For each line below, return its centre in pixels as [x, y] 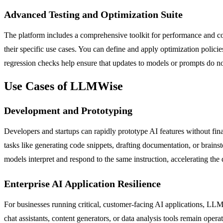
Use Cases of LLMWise [63, 86]
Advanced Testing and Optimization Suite [93, 14]
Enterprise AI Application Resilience [82, 184]
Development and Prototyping [68, 111]
